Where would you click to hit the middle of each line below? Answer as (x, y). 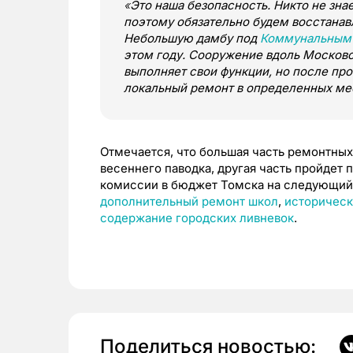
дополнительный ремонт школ (189, 201)
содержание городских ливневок (197, 218)
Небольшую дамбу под (192, 38)
